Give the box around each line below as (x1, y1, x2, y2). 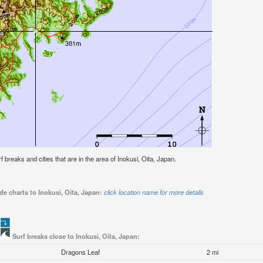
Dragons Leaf (61, 247, 100, 257)
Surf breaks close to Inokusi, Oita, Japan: (12, 231, 140, 241)
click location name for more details (103, 187, 204, 197)
